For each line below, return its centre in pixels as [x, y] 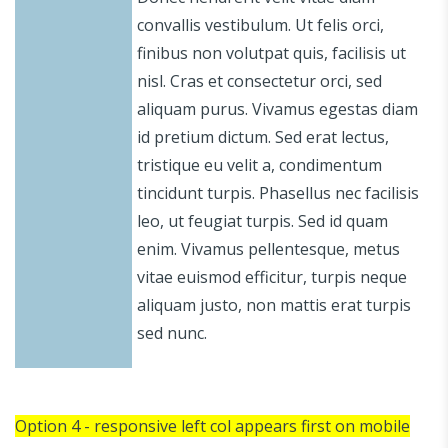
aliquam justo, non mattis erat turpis [274, 304]
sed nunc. [172, 332]
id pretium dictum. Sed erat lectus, [263, 136]
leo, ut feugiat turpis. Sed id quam [262, 220]
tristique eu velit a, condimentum [259, 164]
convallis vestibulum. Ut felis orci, [260, 24]
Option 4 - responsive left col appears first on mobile [212, 425]
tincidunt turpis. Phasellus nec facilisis [278, 192]
